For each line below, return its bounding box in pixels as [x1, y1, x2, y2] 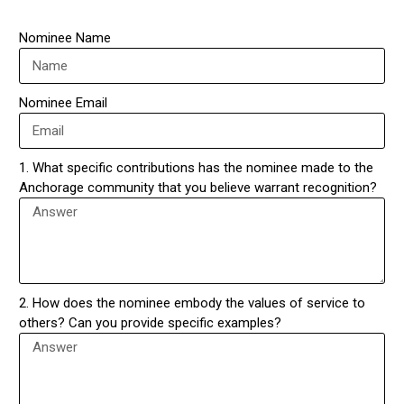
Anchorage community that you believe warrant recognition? [19, 179, 378, 197]
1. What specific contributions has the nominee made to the [19, 160, 374, 177]
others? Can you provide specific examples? [19, 315, 282, 332]
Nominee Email [19, 95, 108, 112]
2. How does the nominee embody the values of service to [19, 295, 366, 312]
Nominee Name [19, 30, 112, 47]
